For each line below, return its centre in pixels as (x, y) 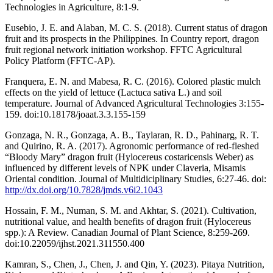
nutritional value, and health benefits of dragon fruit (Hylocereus (128, 221)
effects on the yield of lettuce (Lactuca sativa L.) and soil (113, 92)
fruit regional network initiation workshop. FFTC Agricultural (123, 49)
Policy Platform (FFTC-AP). (60, 60)
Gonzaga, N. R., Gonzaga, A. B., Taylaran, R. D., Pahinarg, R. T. (132, 135)
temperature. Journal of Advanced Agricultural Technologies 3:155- (134, 103)
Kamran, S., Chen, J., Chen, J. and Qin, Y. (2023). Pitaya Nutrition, (135, 264)
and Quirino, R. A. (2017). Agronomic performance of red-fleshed (132, 146)
